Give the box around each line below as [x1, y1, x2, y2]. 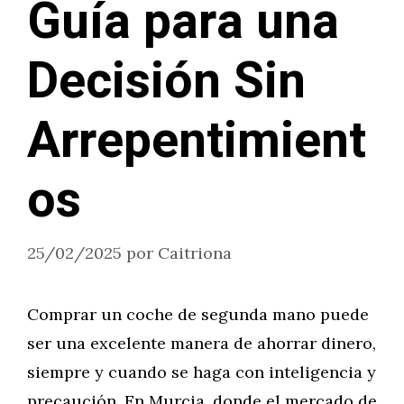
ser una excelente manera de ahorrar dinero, [27, 333, 376, 353]
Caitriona [158, 243, 232, 263]
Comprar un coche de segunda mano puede [27, 304, 369, 325]
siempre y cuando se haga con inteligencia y [27, 362, 376, 382]
